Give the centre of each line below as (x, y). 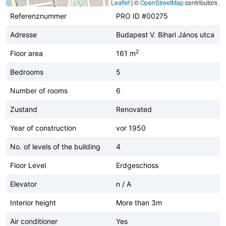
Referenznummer (38, 16)
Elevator (23, 184)
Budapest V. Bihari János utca (165, 34)
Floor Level (28, 165)
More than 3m (139, 202)
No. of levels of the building (55, 146)
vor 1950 (131, 128)
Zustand (24, 109)
